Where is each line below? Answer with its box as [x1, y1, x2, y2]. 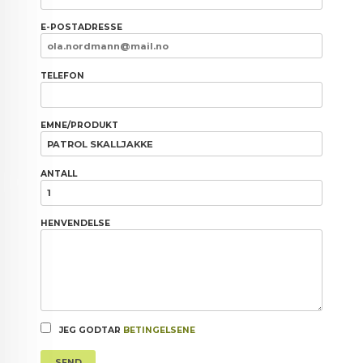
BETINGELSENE [123, 324, 196, 335]
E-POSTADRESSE [41, 21, 123, 32]
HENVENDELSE [41, 217, 111, 228]
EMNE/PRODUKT [41, 119, 119, 130]
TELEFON [41, 70, 85, 82]
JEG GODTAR [57, 324, 124, 335]
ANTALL [41, 169, 78, 180]
